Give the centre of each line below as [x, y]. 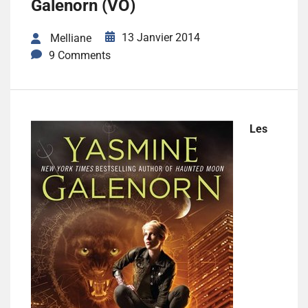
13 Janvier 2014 [161, 37]
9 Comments [80, 56]
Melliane [71, 38]
